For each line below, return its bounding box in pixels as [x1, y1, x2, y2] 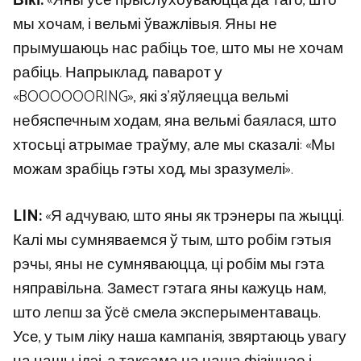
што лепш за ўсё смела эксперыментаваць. [13, 301, 321, 326]
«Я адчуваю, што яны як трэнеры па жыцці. [42, 204, 344, 230]
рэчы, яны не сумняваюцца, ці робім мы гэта [13, 252, 325, 278]
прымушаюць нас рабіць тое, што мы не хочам [13, 35, 343, 61]
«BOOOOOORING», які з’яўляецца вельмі [13, 84, 288, 110]
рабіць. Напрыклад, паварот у [13, 60, 222, 85]
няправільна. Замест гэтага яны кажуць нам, [13, 276, 326, 302]
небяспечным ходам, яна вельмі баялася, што [13, 108, 337, 134]
